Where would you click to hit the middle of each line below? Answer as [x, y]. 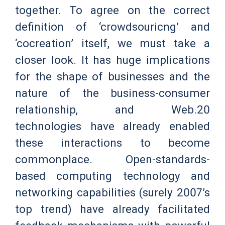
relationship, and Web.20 [113, 109]
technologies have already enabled [113, 126]
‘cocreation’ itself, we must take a [113, 43]
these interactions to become [113, 142]
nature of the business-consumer [113, 93]
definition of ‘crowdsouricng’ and [113, 26]
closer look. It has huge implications [113, 60]
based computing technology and [113, 176]
